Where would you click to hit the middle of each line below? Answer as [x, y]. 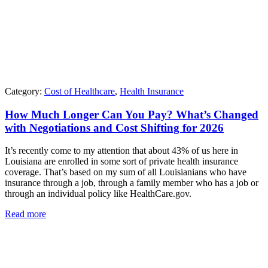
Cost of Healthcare [80, 91]
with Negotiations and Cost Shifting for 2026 [114, 127]
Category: [25, 91]
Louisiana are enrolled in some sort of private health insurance [121, 162]
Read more [25, 214]
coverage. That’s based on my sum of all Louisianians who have [126, 172]
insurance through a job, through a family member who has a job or [132, 183]
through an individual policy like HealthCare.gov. [98, 194]
